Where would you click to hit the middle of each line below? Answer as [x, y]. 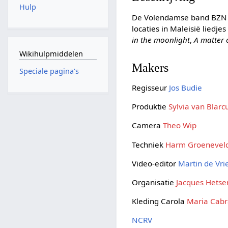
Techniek [149, 144]
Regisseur [151, 88]
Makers [150, 67]
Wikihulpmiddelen [51, 53]
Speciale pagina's [49, 71]
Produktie [150, 107]
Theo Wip [180, 125]
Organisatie [154, 182]
